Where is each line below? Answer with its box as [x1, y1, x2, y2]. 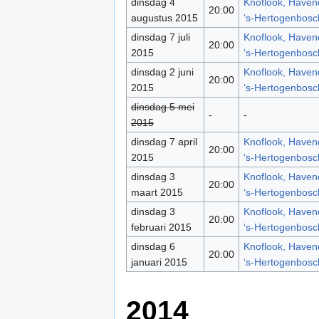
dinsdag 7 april [130, 136, 197, 148]
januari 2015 [130, 256, 187, 268]
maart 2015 [130, 187, 183, 199]
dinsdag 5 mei [130, 101, 194, 113]
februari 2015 [130, 221, 192, 234]
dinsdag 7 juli [130, 31, 190, 43]
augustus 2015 [130, 12, 198, 24]
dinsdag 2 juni [130, 66, 194, 78]
